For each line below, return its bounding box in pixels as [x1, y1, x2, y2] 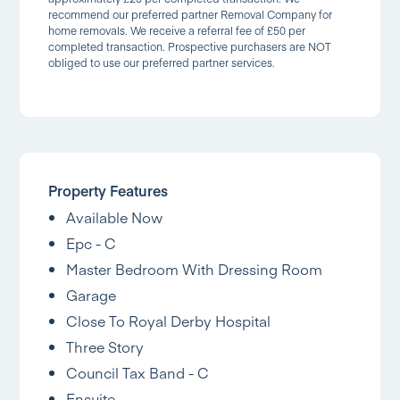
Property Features [48, 180, 169, 200]
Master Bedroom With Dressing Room [66, 259, 323, 279]
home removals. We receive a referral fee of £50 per [48, 23, 306, 37]
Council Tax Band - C [66, 362, 210, 382]
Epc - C [66, 233, 117, 253]
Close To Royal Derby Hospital [66, 311, 271, 330]
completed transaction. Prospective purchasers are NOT [48, 39, 332, 54]
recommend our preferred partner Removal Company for [48, 7, 333, 21]
